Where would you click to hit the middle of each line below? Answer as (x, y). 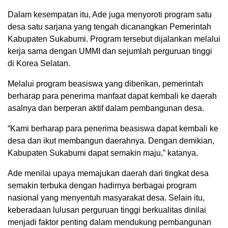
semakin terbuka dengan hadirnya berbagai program (102, 185)
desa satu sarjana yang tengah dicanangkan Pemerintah (109, 26)
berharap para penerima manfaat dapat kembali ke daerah (112, 96)
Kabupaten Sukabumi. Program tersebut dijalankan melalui (114, 39)
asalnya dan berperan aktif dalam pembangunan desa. (106, 108)
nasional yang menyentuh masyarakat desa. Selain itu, (106, 197)
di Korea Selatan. (39, 63)
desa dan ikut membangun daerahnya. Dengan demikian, (111, 140)
